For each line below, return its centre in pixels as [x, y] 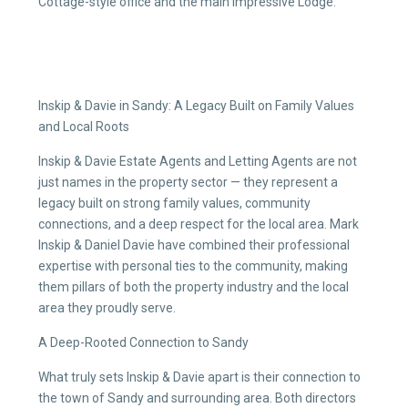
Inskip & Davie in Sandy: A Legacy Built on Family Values [196, 106]
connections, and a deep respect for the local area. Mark [199, 224]
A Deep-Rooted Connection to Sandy [143, 342]
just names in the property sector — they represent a [188, 182]
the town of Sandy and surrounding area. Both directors [197, 398]
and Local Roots [84, 127]
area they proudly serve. [107, 308]
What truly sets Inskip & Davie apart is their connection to [199, 377]
